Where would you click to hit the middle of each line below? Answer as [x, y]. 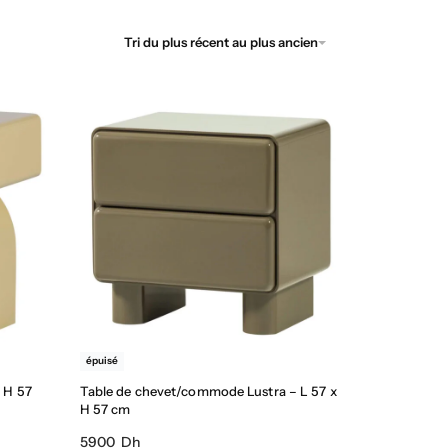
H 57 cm [105, 408]
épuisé [101, 361]
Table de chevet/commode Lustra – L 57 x [208, 390]
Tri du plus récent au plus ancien [220, 42]
